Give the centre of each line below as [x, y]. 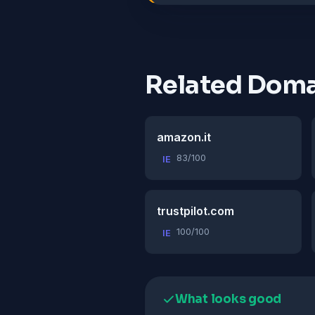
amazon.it [184, 137]
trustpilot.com [195, 211]
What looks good [229, 300]
